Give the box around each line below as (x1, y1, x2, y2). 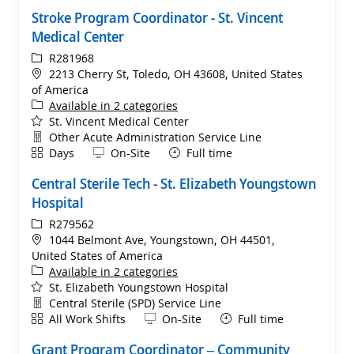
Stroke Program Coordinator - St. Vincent (32, 7, 283, 27)
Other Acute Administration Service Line (49, 129, 262, 145)
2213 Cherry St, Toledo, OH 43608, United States (49, 66, 303, 81)
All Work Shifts (49, 311, 126, 326)
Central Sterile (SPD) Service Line (49, 295, 221, 311)
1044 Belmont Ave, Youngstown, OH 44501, (49, 232, 275, 247)
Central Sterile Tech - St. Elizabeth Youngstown (32, 173, 316, 193)
